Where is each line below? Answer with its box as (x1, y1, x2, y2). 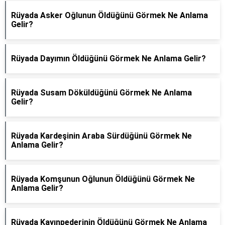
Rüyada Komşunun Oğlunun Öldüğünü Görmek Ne (11, 174, 195, 184)
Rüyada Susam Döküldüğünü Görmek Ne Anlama (11, 88, 192, 97)
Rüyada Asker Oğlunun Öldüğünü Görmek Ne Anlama (11, 11, 208, 20)
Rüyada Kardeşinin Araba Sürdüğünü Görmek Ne (11, 131, 192, 141)
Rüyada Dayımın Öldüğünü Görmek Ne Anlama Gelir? (11, 54, 206, 63)
